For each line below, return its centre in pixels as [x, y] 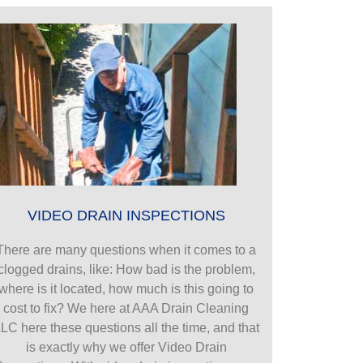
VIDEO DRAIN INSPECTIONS [126, 215]
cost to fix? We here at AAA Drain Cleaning [126, 308]
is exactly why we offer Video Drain [126, 347]
